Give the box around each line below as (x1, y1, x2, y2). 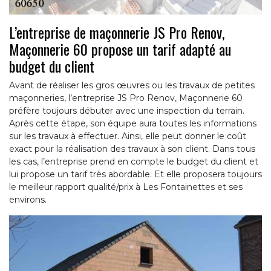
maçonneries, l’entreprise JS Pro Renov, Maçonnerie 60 (9, 93, 243, 104)
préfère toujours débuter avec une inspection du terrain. (9, 105, 244, 117)
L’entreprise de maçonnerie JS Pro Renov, (9, 21, 224, 44)
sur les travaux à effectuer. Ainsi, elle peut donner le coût (9, 131, 246, 142)
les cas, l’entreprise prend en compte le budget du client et (9, 156, 258, 168)
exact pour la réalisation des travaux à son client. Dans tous (9, 143, 255, 155)
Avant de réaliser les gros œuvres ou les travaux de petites (9, 80, 255, 91)
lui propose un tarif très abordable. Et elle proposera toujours (9, 169, 262, 180)
